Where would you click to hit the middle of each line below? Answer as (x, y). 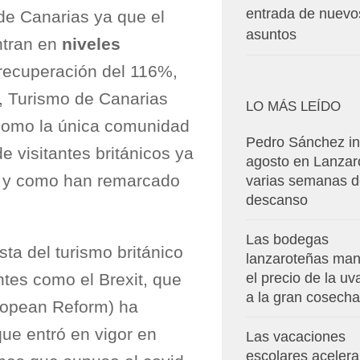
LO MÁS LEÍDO (293, 107)
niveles (91, 44)
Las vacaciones (296, 337)
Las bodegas (287, 240)
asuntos (271, 35)
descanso (277, 200)
